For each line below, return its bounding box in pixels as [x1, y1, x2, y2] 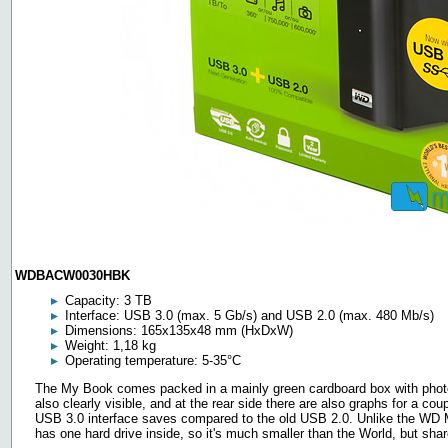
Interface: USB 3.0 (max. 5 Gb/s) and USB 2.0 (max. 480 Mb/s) [65, 308, 434, 323]
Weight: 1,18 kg [65, 338, 156, 353]
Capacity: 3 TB [65, 293, 152, 308]
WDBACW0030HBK [15, 268, 130, 283]
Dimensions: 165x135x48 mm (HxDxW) [65, 323, 293, 338]
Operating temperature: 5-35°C [65, 353, 241, 368]
